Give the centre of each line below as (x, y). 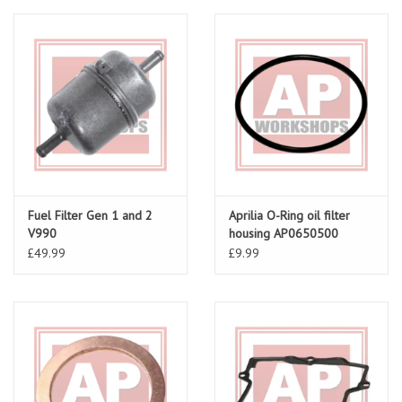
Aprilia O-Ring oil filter (289, 216)
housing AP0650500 (284, 234)
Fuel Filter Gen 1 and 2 (90, 216)
